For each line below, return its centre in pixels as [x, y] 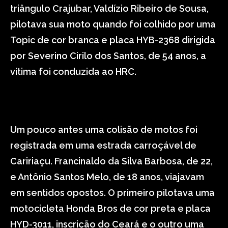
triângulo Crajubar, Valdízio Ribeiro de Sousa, [109, 8]
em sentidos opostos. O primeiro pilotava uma [112, 193]
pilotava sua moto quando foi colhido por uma [113, 24]
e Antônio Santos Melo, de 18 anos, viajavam [107, 177]
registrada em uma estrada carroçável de [103, 145]
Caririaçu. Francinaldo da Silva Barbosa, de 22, [111, 161]
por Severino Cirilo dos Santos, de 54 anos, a [108, 56]
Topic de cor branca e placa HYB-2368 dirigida [113, 40]
